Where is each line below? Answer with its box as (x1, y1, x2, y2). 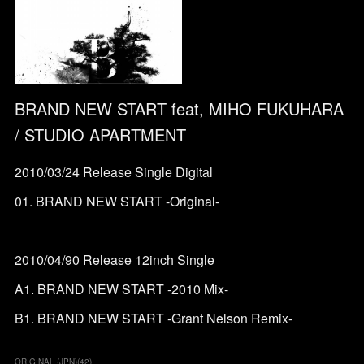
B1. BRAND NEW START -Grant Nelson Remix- (14, 309, 292, 328)
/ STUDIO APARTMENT (14, 123, 186, 147)
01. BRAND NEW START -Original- (14, 192, 219, 211)
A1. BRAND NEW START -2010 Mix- (14, 279, 228, 299)
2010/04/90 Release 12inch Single (14, 250, 214, 270)
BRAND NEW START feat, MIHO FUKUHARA (14, 97, 344, 121)
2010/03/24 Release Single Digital (14, 162, 213, 182)
